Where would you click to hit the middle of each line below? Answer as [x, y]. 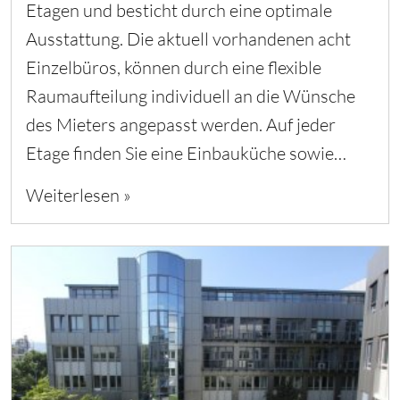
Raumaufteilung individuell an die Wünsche [191, 96]
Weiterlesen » [79, 195]
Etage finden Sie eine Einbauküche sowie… [186, 153]
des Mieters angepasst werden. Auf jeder [181, 124]
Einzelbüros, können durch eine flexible [174, 67]
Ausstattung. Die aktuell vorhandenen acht [188, 38]
